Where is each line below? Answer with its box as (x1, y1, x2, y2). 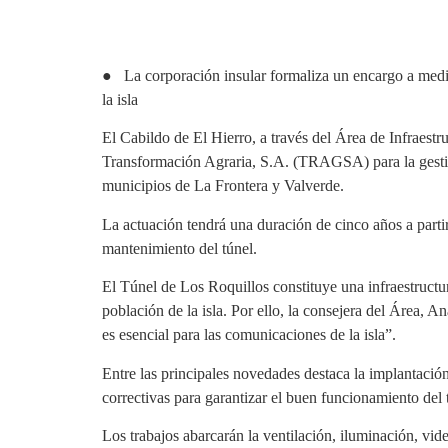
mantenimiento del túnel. (102, 239, 257, 257)
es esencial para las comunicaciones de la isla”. (102, 326, 396, 344)
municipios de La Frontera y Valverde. (102, 177, 344, 195)
